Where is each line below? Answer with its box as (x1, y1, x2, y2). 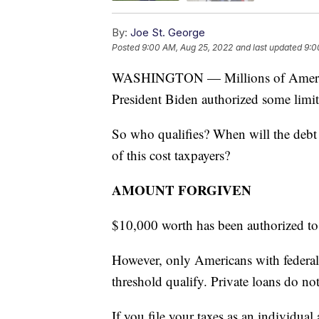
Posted (112, 41, 142, 53)
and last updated (236, 41, 302, 53)
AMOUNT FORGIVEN (112, 179, 251, 199)
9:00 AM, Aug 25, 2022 (142, 41, 233, 53)
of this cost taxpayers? (112, 145, 230, 164)
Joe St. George (130, 25, 205, 39)
